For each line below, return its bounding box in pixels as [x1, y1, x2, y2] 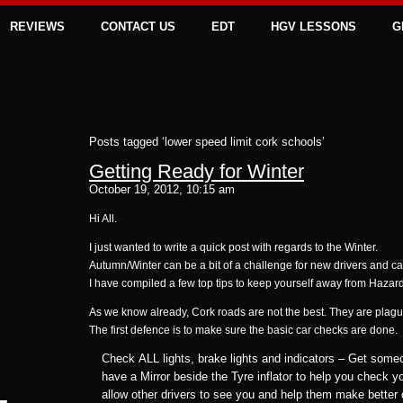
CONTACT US [101, 20, 175, 33]
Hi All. [89, 212, 117, 225]
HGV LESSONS [271, 20, 356, 33]
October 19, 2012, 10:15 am [89, 183, 235, 196]
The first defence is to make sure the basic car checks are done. [89, 324, 398, 336]
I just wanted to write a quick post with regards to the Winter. [89, 241, 378, 254]
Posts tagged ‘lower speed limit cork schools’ [89, 135, 325, 148]
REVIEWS [10, 20, 65, 33]
